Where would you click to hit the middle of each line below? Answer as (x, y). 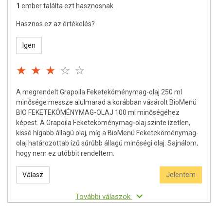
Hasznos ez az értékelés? (55, 24)
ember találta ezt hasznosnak (67, 6)
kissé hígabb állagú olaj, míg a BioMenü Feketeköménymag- (107, 133)
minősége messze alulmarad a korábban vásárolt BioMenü (106, 102)
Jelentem (181, 175)
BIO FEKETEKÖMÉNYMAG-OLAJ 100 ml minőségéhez (98, 112)
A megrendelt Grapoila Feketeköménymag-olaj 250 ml (99, 92)
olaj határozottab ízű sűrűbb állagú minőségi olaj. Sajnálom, (107, 143)
